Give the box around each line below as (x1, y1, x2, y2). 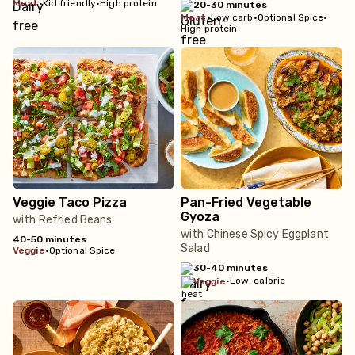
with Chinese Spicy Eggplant (181, 227, 329, 241)
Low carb (210, 12, 254, 23)
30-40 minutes (193, 262, 268, 273)
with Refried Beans (13, 213, 113, 227)
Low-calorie (229, 275, 286, 286)
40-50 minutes (13, 234, 86, 245)
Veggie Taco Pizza (13, 195, 127, 210)
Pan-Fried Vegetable (181, 195, 311, 210)
